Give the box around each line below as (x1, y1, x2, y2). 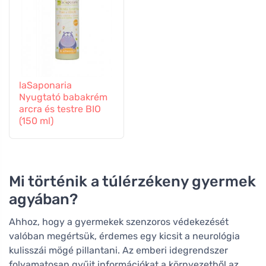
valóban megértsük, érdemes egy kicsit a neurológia (9, 230, 240, 242)
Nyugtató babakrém (19, 91, 107, 103)
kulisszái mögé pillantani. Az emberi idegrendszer (9, 245, 228, 256)
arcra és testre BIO (19, 103, 101, 115)
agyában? (9, 190, 78, 208)
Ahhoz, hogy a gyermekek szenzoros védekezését (9, 216, 229, 228)
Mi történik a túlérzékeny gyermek (9, 172, 256, 191)
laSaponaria (19, 80, 72, 91)
